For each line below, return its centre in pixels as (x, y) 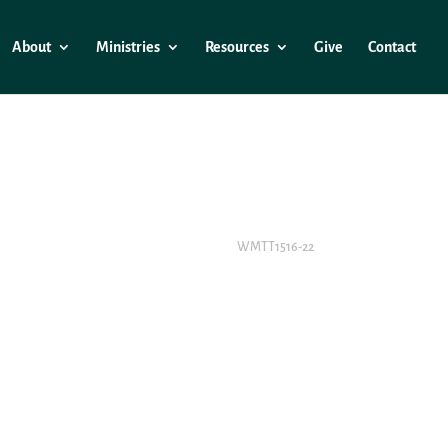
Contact (392, 47)
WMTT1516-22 (275, 247)
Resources (237, 47)
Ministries (128, 47)
